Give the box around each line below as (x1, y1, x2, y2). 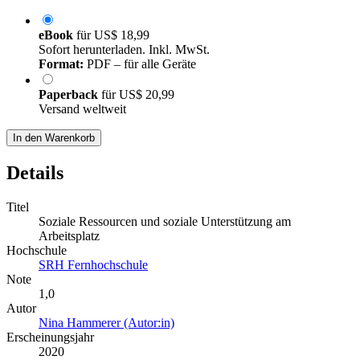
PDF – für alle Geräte (84, 57, 196, 72)
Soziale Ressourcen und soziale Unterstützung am (39, 215, 291, 229)
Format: (39, 57, 84, 72)
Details (6, 162, 63, 184)
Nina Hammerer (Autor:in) (39, 316, 174, 330)
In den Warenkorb (13, 132, 95, 145)
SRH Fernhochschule (39, 258, 148, 272)
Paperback (39, 88, 101, 102)
